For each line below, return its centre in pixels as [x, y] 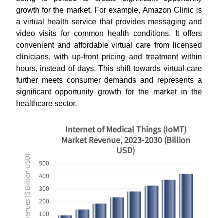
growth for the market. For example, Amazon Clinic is [109, 10]
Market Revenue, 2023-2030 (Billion [126, 140]
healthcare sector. [46, 103]
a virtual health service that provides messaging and [109, 22]
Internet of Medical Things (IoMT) [126, 129]
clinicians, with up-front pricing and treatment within [109, 57]
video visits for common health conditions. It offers [109, 33]
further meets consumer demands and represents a [109, 80]
